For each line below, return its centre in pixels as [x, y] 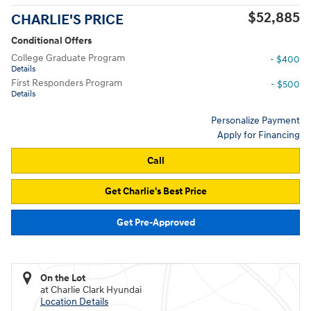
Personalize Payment [255, 120]
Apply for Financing [259, 135]
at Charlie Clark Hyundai [91, 289]
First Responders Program [67, 83]
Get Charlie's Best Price [155, 192]
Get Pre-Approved [155, 222]
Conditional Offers [51, 41]
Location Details [74, 301]
